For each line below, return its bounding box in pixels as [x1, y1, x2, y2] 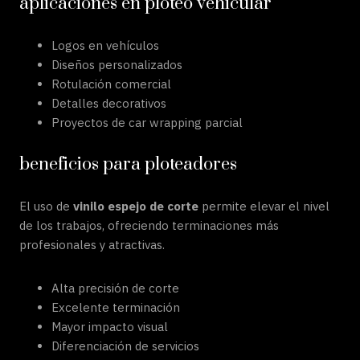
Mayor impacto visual [51, 319, 168, 334]
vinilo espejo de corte [73, 198, 198, 214]
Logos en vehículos [51, 38, 159, 53]
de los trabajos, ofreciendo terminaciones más [19, 218, 279, 233]
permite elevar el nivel [198, 198, 329, 214]
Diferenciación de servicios [51, 338, 199, 354]
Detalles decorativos [51, 96, 166, 111]
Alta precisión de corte [51, 280, 179, 296]
